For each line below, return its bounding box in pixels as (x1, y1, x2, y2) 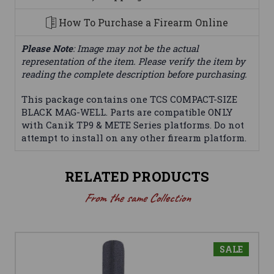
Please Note (21, 42, 73, 55)
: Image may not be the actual (73, 42, 199, 55)
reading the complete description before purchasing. (21, 68, 247, 81)
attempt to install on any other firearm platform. (21, 131, 246, 144)
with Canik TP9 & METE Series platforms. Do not (21, 119, 244, 131)
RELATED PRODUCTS (65, 168, 209, 186)
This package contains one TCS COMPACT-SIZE (21, 93, 237, 106)
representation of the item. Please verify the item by (21, 55, 245, 68)
